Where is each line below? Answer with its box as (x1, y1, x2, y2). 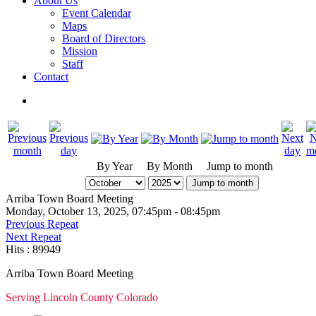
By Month (147, 160, 193, 172)
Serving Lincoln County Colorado (6, 291, 158, 303)
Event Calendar (62, 7, 131, 19)
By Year (97, 160, 133, 172)
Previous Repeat (6, 218, 78, 230)
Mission (62, 45, 97, 57)
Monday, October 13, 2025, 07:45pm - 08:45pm (6, 205, 220, 217)
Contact (34, 71, 68, 83)
